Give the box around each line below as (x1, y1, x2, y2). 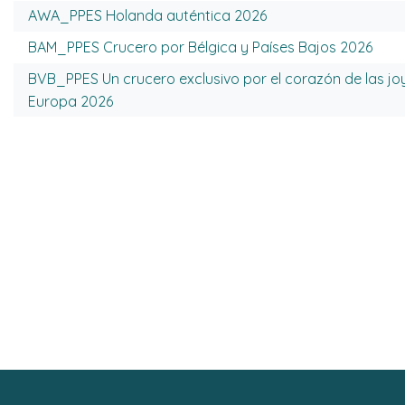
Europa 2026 (28, 91, 113, 110)
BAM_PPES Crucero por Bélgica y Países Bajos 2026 (28, 37, 372, 56)
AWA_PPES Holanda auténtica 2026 (28, 6, 267, 25)
